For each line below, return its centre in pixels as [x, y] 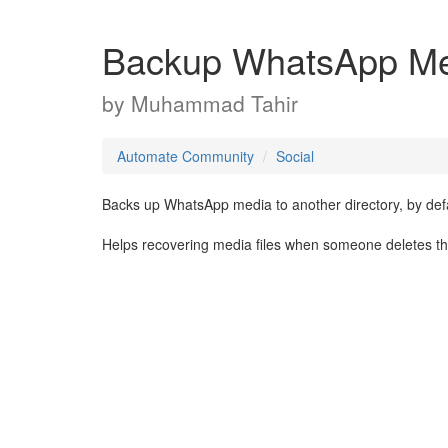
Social [295, 156]
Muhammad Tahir [214, 103]
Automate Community [185, 156]
